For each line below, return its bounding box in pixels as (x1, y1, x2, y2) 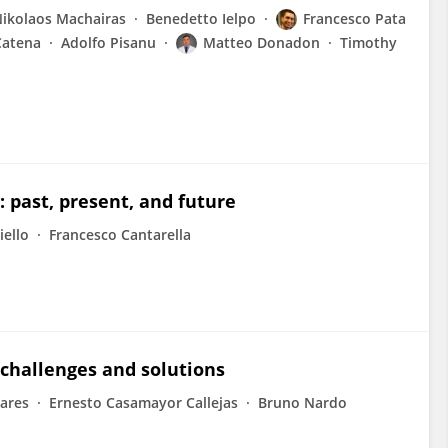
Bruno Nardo (258, 393, 347, 412)
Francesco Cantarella (49, 225, 191, 244)
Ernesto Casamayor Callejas (49, 393, 238, 412)
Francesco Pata (303, 9, 406, 28)
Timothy (340, 33, 397, 52)
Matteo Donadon (203, 33, 320, 52)
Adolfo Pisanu (61, 33, 156, 52)
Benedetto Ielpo (146, 9, 256, 28)
